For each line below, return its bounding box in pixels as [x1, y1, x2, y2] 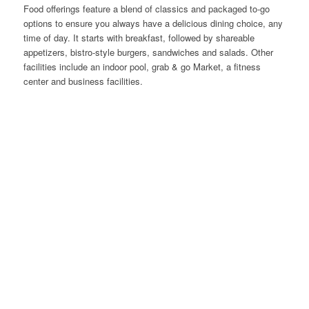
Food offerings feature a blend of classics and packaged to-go [23, 2, 270, 16]
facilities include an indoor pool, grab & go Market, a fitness [23, 60, 261, 74]
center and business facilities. [23, 74, 143, 88]
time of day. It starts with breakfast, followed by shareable [23, 31, 255, 45]
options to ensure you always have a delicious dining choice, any [23, 17, 283, 30]
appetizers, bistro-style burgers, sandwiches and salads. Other [23, 46, 273, 59]
